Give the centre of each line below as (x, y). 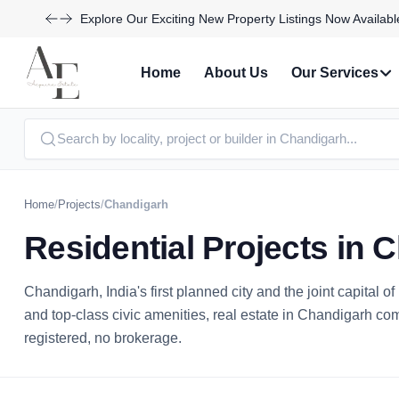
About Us (236, 72)
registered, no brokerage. (103, 338)
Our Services (334, 72)
